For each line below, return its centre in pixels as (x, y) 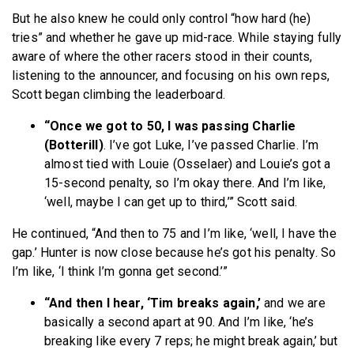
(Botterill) (74, 145)
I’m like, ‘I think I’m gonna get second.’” (121, 271)
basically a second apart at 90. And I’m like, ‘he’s (179, 322)
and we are (295, 303)
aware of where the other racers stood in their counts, (162, 56)
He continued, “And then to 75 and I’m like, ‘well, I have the (174, 233)
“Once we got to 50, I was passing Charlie (170, 126)
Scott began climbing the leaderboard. (121, 94)
